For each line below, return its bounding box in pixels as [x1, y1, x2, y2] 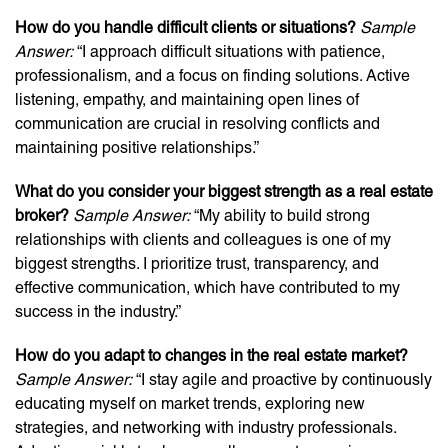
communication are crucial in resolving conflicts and [15, 114, 380, 133]
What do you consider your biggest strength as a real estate [15, 182, 433, 201]
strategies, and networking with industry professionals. [15, 418, 396, 437]
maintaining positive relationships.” [15, 138, 259, 157]
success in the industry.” [15, 302, 181, 321]
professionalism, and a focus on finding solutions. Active [15, 66, 410, 85]
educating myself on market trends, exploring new [15, 394, 365, 413]
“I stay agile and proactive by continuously [132, 370, 432, 389]
